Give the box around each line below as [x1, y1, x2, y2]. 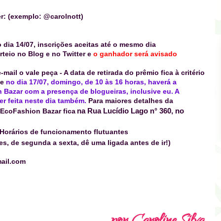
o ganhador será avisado [93, 50, 177, 58]
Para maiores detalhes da [88, 97, 173, 105]
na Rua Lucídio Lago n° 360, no [77, 107, 184, 115]
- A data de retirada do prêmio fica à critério [60, 69, 205, 77]
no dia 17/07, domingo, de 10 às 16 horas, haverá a [6, 78, 177, 86]
